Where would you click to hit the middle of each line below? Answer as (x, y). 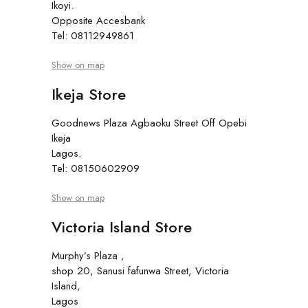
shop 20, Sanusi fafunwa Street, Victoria (140, 271)
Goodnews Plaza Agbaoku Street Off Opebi (149, 123)
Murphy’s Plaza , (88, 256)
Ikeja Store (89, 95)
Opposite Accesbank (98, 21)
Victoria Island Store (122, 227)
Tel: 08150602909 (96, 169)
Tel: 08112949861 (93, 36)
